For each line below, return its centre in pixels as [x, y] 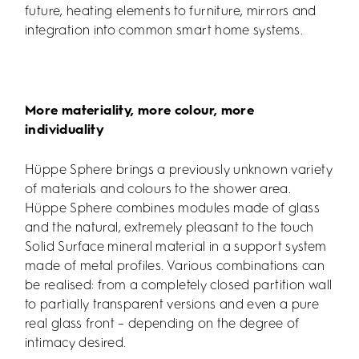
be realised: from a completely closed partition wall [179, 286]
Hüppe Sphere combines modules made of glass [172, 209]
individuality [65, 131]
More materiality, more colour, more [140, 111]
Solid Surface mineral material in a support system [176, 248]
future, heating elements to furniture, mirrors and [171, 11]
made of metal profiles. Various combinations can [175, 267]
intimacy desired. [76, 344]
